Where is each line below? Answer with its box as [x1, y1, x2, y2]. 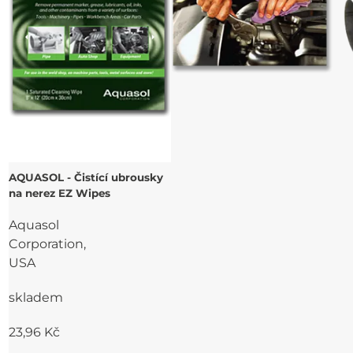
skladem [9, 290, 64, 306]
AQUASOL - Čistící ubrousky [9, 170, 164, 184]
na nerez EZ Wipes [9, 186, 111, 199]
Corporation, [9, 236, 87, 252]
